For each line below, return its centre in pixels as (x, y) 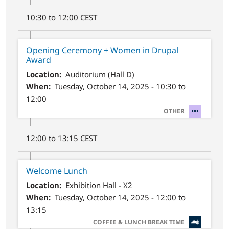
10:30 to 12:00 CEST (62, 17)
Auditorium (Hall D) (100, 74)
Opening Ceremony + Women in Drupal (102, 50)
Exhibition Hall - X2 (99, 185)
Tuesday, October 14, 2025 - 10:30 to (120, 86)
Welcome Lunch (57, 170)
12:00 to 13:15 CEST (62, 138)
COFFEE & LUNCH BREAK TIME (139, 222)
